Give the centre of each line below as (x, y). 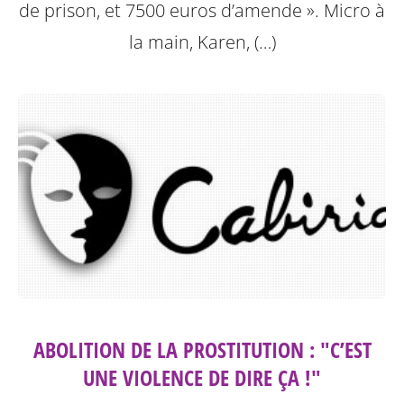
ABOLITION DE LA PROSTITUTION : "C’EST (202, 350)
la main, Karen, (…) (202, 41)
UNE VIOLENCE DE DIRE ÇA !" (202, 378)
